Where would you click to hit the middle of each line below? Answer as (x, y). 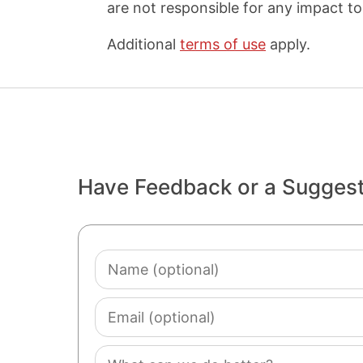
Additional (143, 44)
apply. (288, 44)
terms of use (223, 44)
